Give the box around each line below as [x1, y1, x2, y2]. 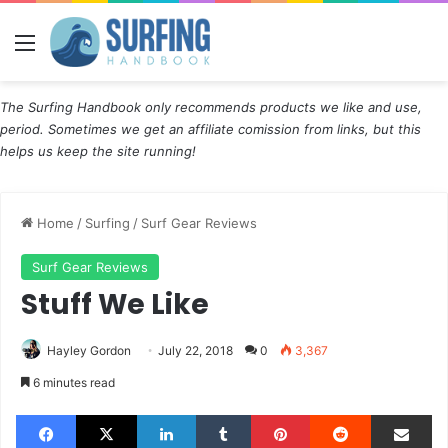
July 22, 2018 [158, 342, 233, 358]
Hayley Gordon [47, 342, 131, 358]
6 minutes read [30, 374, 115, 390]
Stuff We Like [21, 284, 209, 324]
